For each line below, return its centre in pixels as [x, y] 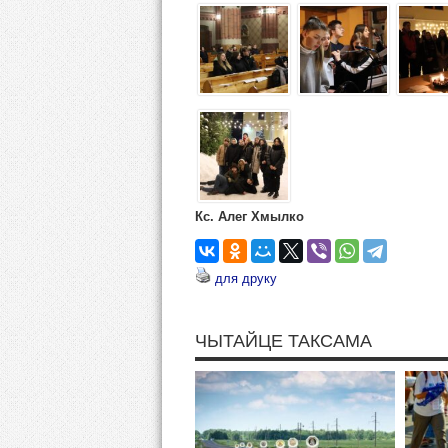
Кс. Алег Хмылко [249, 216]
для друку [245, 278]
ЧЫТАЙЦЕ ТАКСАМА [283, 340]
